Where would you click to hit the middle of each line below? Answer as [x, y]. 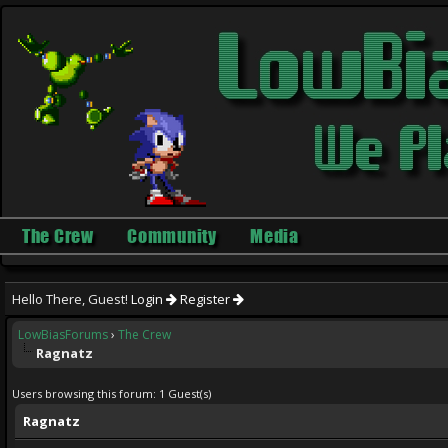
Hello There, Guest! [71, 299]
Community [172, 236]
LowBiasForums [63, 334]
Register [206, 299]
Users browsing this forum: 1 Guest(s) [111, 393]
